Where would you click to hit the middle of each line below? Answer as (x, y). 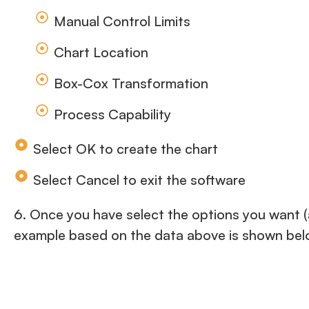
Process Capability (112, 114)
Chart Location (101, 52)
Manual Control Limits (122, 21)
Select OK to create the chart (125, 149)
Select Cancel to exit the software (139, 180)
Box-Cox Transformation (131, 83)
